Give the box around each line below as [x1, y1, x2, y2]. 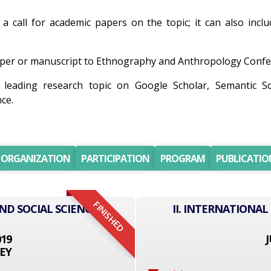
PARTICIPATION [81, 152, 149, 165]
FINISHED [91, 200, 125, 234]
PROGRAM [160, 152, 205, 165]
